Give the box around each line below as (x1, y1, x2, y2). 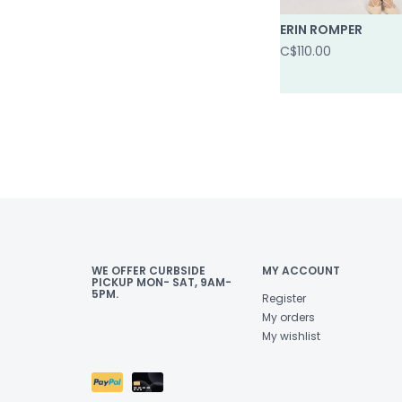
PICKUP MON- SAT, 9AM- (92, 274, 232, 290)
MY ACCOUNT (262, 262, 340, 278)
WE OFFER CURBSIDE (92, 262, 205, 278)
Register (262, 290, 306, 306)
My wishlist (262, 328, 320, 344)
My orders (262, 309, 315, 325)
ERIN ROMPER (280, 20, 363, 39)
